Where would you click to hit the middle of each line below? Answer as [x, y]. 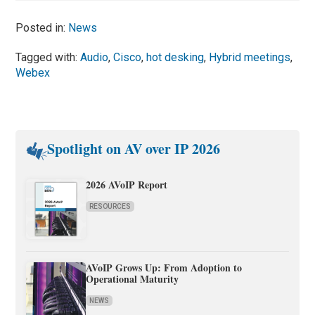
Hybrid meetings [250, 58]
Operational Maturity [133, 279]
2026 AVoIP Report [127, 185]
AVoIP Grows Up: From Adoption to [164, 268]
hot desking [175, 58]
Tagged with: [48, 58]
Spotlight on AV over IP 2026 [134, 149]
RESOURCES [110, 207]
